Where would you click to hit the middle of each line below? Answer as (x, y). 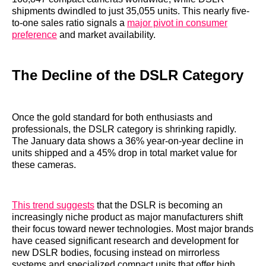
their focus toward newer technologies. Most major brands (133, 229)
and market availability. (106, 34)
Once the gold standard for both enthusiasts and (112, 118)
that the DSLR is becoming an (159, 205)
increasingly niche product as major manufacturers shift (127, 217)
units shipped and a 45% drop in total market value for (124, 153)
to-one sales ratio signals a (69, 23)
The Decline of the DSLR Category (128, 75)
